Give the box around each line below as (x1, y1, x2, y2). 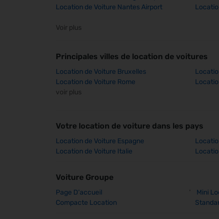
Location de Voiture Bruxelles (56, 67, 146, 76)
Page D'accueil (56, 188, 102, 197)
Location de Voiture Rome (56, 78, 135, 86)
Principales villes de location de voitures (56, 52, 208, 61)
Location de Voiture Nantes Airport (56, 3, 162, 11)
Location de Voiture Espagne (56, 137, 144, 145)
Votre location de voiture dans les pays (56, 121, 205, 131)
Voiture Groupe (56, 173, 113, 182)
